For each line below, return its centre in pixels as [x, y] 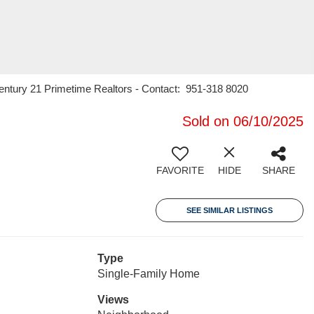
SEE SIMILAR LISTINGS [230, 210]
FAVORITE [180, 170]
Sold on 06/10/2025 [243, 121]
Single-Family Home [148, 274]
